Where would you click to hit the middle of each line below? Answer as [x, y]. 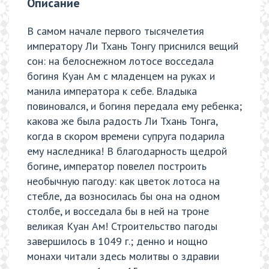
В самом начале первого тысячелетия [116, 31]
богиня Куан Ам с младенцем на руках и [121, 76]
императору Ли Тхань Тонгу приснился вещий [133, 46]
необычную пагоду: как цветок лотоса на [123, 181]
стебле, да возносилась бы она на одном [123, 196]
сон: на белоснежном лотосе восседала [120, 61]
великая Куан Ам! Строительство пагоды [122, 226]
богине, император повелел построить [117, 166]
